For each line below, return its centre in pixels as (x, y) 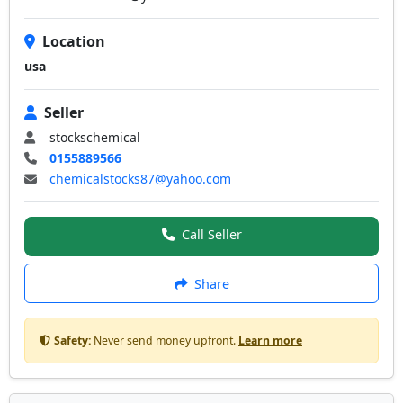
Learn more (270, 340)
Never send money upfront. (165, 340)
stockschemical (95, 137)
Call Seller (211, 234)
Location (74, 41)
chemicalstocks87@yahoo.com (140, 179)
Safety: (72, 340)
